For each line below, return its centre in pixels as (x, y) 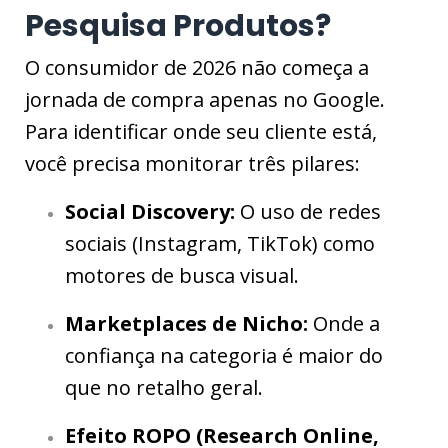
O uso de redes (308, 212)
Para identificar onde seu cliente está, (201, 132)
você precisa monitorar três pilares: (192, 164)
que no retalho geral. (164, 388)
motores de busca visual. (182, 276)
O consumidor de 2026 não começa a (197, 68)
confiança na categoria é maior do (224, 356)
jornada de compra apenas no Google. (205, 100)
